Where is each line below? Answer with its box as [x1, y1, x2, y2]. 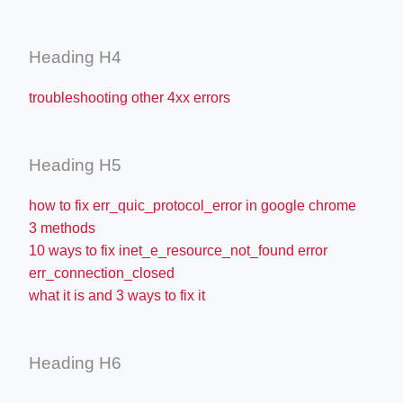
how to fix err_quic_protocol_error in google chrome [29, 197, 356, 213]
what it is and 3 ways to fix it [29, 287, 205, 303]
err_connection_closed [29, 264, 175, 281]
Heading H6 [29, 353, 121, 372]
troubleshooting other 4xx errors [29, 89, 230, 105]
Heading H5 [29, 155, 121, 175]
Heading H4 [29, 47, 121, 67]
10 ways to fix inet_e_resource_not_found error [29, 242, 327, 258]
